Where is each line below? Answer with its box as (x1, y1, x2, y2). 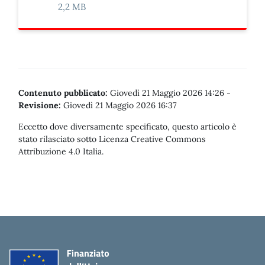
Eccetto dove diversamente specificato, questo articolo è (18, 121, 237, 132)
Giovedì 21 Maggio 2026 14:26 (108, 88, 227, 98)
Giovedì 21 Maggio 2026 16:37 (61, 100, 176, 111)
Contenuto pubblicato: (18, 88, 108, 98)
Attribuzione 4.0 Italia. (18, 146, 104, 157)
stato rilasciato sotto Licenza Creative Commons (18, 134, 206, 144)
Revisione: (18, 100, 61, 111)
